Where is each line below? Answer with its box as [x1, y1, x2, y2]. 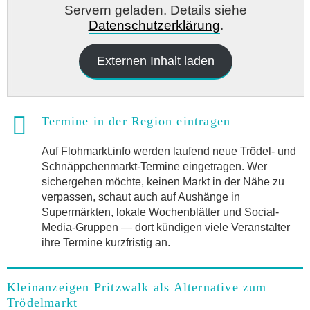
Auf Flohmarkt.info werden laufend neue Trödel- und [42, 145, 296, 158]
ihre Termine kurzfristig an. [42, 237, 170, 249]
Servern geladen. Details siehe [64, 2, 247, 17]
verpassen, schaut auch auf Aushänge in [42, 191, 240, 203]
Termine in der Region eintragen [42, 113, 231, 128]
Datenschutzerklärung [88, 17, 220, 33]
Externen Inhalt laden [97, 53, 215, 68]
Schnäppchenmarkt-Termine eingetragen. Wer [42, 161, 267, 173]
